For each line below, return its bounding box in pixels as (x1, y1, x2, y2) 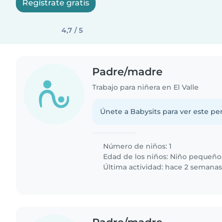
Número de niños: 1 (101, 141, 172, 151)
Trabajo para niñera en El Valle (92, 82, 199, 92)
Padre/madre (92, 65, 163, 78)
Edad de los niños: (101, 152, 170, 161)
